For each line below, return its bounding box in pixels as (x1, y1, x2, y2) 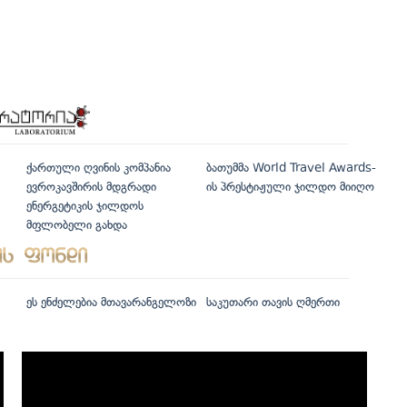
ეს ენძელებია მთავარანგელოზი (26, 294, 196, 309)
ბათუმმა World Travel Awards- (205, 160, 376, 174)
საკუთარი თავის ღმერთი (205, 294, 340, 309)
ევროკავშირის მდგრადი (26, 179, 156, 194)
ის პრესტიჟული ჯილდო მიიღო (205, 179, 374, 194)
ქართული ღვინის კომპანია (26, 160, 171, 174)
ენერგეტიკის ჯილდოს (26, 198, 144, 213)
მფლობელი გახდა (26, 217, 127, 232)
